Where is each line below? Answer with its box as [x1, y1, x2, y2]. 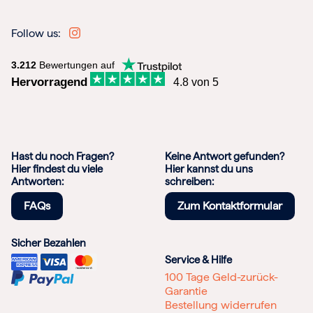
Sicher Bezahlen [11, 237, 86, 250]
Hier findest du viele [11, 163, 103, 176]
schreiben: [165, 175, 214, 189]
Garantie [165, 284, 208, 298]
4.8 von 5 [173, 76, 219, 89]
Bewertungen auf [36, 59, 117, 71]
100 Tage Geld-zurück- [165, 270, 278, 284]
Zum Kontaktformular [177, 199, 282, 213]
